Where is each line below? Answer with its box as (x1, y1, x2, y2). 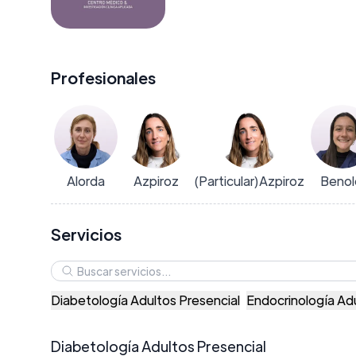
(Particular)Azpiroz (194, 172, 304, 189)
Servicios (51, 224, 122, 244)
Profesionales (51, 68, 156, 87)
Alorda (67, 172, 105, 189)
